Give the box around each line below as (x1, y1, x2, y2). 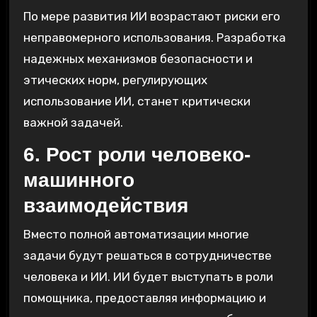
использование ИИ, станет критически (23, 94, 250, 109)
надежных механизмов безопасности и (23, 52, 253, 67)
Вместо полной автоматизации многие (23, 226, 249, 241)
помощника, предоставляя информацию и (23, 290, 266, 305)
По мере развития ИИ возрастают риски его (23, 9, 280, 24)
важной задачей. (23, 115, 123, 130)
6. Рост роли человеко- (23, 144, 250, 166)
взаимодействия (23, 195, 188, 217)
